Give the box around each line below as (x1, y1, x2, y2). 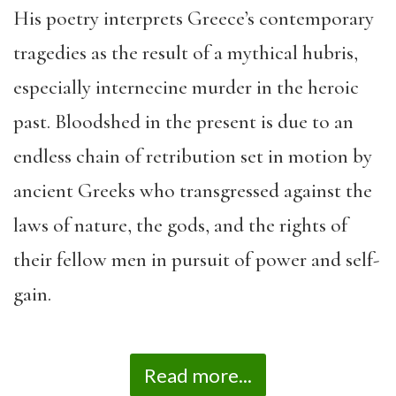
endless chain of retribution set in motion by (13, 143, 372, 169)
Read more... (144, 363, 252, 387)
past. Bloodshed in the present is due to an (13, 109, 354, 134)
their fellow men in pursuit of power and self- (13, 247, 379, 272)
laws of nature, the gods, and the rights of (13, 212, 347, 238)
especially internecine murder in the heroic (13, 74, 359, 100)
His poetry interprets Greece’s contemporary (13, 5, 374, 31)
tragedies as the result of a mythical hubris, (13, 40, 358, 65)
